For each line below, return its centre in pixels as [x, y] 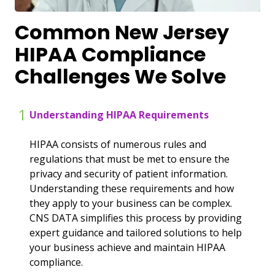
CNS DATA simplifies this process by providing [136, 218]
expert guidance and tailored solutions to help [136, 232]
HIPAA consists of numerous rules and [118, 144]
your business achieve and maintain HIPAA [127, 247]
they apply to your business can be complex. [131, 203]
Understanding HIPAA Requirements [119, 114]
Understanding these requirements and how [132, 188]
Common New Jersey [122, 32]
